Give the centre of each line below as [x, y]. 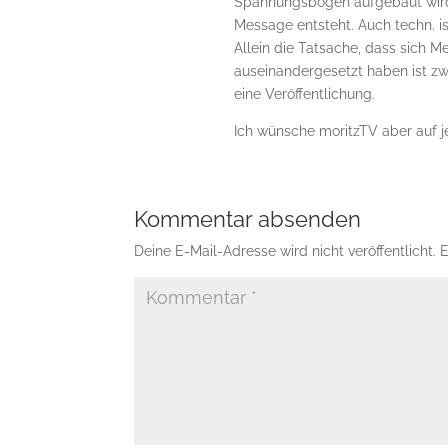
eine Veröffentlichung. [305, 94]
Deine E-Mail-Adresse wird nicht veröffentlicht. [285, 251]
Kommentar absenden [248, 219]
